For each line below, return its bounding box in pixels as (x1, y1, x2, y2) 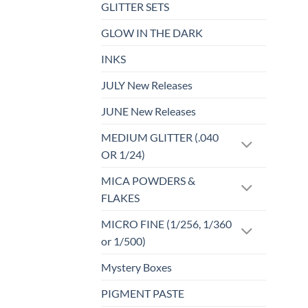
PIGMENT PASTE (101, 287, 184, 300)
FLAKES (101, 191, 140, 205)
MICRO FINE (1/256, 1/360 (101, 217, 232, 231)
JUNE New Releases (101, 104, 196, 118)
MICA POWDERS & (101, 174, 195, 188)
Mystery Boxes (101, 261, 172, 274)
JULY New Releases (101, 78, 192, 92)
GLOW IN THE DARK (101, 26, 203, 40)
